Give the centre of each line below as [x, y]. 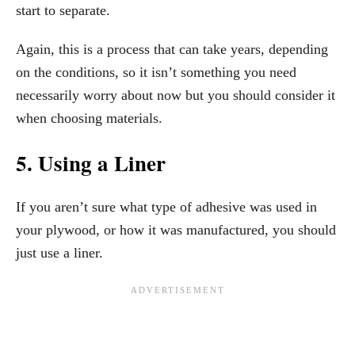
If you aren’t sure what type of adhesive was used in [166, 207]
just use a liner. [59, 253]
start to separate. [63, 11]
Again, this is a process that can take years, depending [172, 50]
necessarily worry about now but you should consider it [176, 95]
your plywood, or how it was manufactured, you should [176, 230]
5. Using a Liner [91, 163]
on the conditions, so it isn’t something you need [156, 73]
